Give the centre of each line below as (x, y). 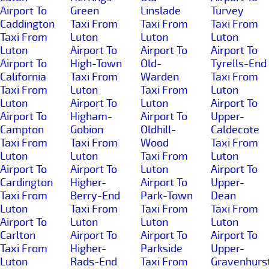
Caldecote (235, 129)
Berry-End (95, 195)
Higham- (91, 116)
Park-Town (167, 195)
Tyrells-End (239, 63)
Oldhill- (158, 129)
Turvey (227, 11)
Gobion (87, 129)
